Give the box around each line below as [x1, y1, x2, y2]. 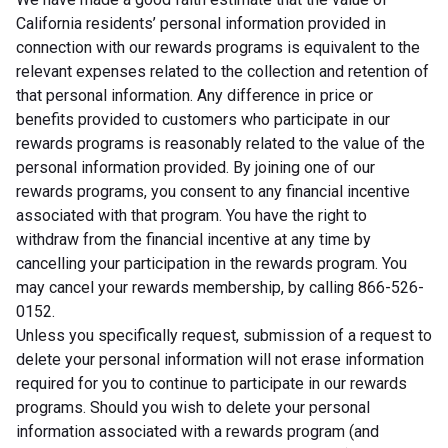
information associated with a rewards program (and [16, 421, 379, 441]
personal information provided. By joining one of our [16, 157, 375, 177]
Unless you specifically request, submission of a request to [16, 325, 432, 345]
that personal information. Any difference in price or [16, 85, 373, 105]
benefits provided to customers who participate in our [16, 109, 390, 129]
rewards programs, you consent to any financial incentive [16, 181, 410, 201]
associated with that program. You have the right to [16, 205, 367, 225]
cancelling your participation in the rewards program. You [16, 253, 407, 273]
